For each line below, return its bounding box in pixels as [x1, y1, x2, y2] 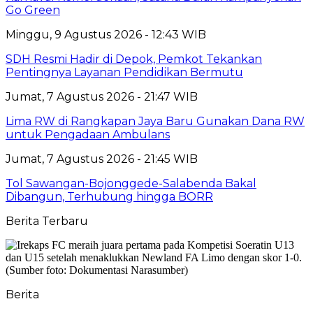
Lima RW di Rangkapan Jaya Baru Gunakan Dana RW [6, 114, 305, 128]
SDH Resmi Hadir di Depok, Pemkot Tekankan [6, 52, 262, 66]
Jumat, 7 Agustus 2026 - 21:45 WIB [6, 152, 198, 166]
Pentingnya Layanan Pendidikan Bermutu [6, 65, 243, 79]
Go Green [6, 3, 60, 17]
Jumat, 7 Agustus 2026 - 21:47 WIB [6, 89, 198, 103]
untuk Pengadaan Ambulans [6, 127, 170, 141]
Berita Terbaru [6, 214, 88, 228]
